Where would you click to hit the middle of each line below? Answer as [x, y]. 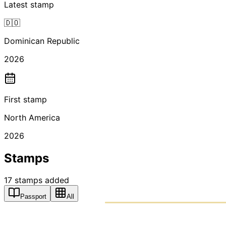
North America [32, 117]
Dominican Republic [42, 41]
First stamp [25, 99]
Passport [33, 197]
